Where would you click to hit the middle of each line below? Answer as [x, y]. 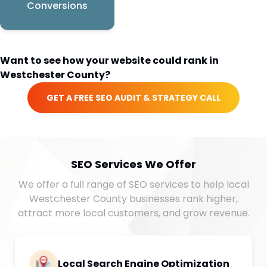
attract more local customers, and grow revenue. [133, 213]
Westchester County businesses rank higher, [133, 199]
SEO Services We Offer [133, 164]
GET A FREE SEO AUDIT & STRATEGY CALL [133, 98]
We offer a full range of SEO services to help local [133, 184]
